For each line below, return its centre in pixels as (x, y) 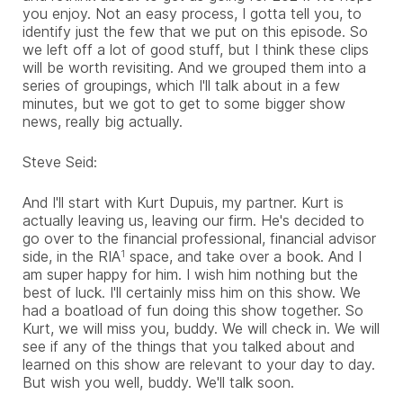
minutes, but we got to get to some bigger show (184, 103)
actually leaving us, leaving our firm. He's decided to (193, 220)
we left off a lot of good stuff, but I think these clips (196, 49)
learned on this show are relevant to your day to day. (199, 364)
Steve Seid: (60, 161)
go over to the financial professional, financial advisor (199, 238)
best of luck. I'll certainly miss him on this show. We (192, 292)
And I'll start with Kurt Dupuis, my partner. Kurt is (183, 202)
